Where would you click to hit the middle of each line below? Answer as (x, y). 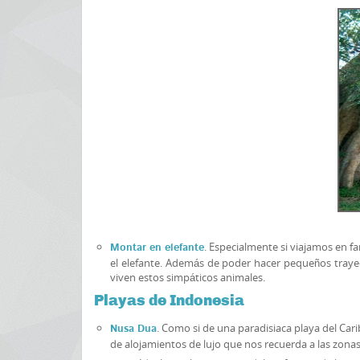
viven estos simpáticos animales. (188, 277)
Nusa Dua (133, 329)
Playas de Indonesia (169, 300)
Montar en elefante (157, 248)
